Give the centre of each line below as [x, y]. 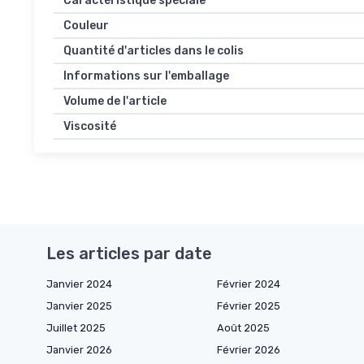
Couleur [86, 25]
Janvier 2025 [79, 305]
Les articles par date [129, 253]
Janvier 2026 [79, 349]
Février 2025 [249, 305]
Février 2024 [249, 284]
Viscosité [90, 126]
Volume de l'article [115, 101]
